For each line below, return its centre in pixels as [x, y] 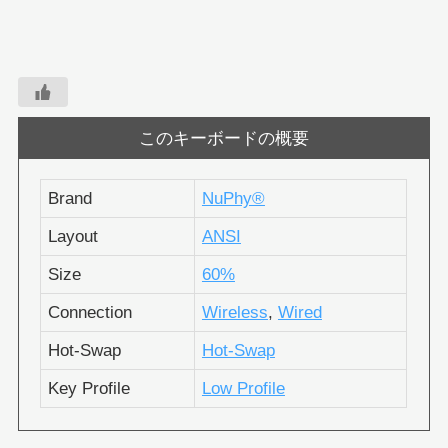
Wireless [234, 313]
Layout [72, 237]
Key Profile [88, 389]
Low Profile [243, 389]
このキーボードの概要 [224, 138]
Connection [89, 313]
